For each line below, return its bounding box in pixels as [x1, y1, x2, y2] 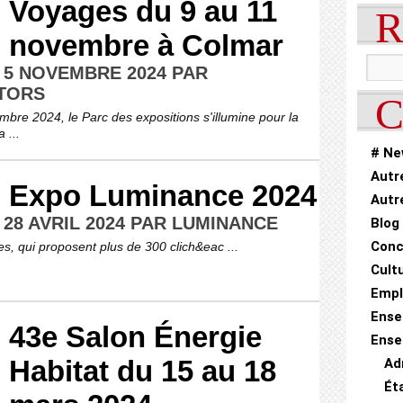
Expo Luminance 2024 [9, 179, 317, 212]
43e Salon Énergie [9, 320, 262, 354]
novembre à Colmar [9, 29, 283, 62]
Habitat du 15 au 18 [9, 354, 276, 388]
